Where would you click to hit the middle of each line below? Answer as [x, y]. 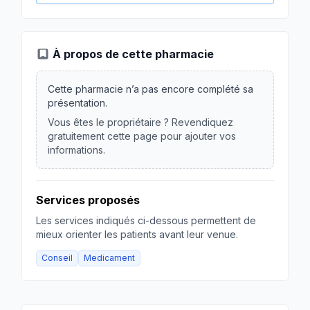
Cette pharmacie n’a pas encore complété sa [151, 89]
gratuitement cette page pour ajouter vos [142, 136]
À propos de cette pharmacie [133, 54]
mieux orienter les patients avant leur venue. [137, 234]
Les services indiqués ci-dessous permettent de [146, 220]
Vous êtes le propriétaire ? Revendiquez [140, 122]
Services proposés [88, 200]
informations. [76, 150]
